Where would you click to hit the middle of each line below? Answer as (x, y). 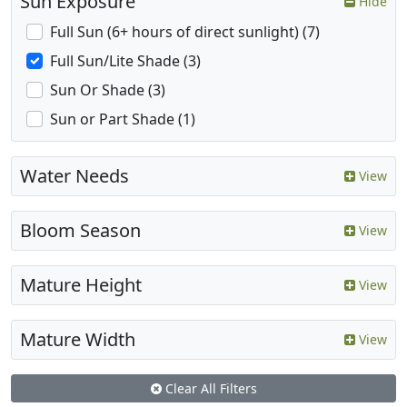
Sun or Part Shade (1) (123, 119)
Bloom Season (80, 231)
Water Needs (74, 176)
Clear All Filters (209, 389)
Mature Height (81, 285)
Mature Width (78, 340)
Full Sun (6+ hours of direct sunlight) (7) (185, 32)
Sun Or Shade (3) (108, 90)
